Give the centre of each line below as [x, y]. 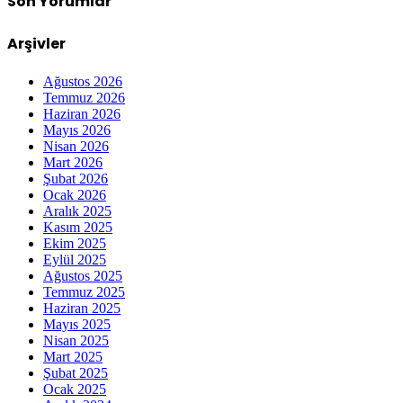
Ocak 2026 [75, 194]
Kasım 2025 [78, 227]
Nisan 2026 [76, 146]
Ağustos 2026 [83, 81]
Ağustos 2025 [83, 275]
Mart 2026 [73, 162]
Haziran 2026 [82, 113]
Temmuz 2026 [84, 97]
